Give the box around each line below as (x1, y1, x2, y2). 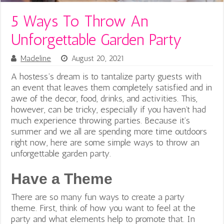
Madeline (20, 53, 51, 63)
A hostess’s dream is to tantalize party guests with (11, 70, 202, 82)
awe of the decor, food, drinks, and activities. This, (11, 92, 198, 104)
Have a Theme (11, 170, 113, 187)
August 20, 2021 (71, 53, 125, 63)
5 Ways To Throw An (11, 11, 149, 30)
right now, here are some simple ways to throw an (11, 136, 200, 148)
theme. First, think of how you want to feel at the (11, 202, 196, 213)
